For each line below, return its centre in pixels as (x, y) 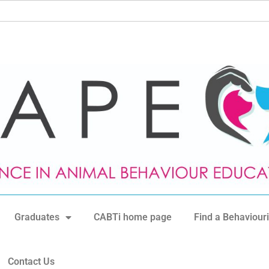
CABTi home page (133, 217)
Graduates (37, 217)
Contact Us (31, 262)
